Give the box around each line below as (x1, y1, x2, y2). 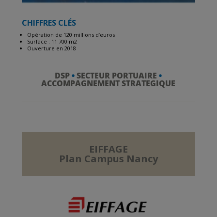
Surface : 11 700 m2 (27, 38, 77, 46)
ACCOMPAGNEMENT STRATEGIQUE (41, 78, 176, 89)
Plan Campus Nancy (59, 152, 158, 166)
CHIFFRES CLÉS (21, 17, 76, 29)
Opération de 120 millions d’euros (27, 31, 115, 39)
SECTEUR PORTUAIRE (75, 70, 159, 81)
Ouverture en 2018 (27, 45, 76, 52)
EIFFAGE (89, 142, 128, 156)
